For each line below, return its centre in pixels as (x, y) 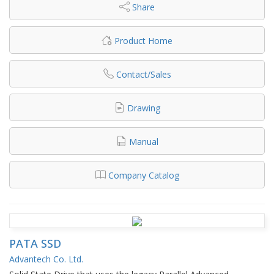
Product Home (143, 40)
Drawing (143, 108)
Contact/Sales (143, 74)
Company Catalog (143, 175)
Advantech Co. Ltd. (46, 259)
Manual (143, 141)
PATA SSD (35, 243)
